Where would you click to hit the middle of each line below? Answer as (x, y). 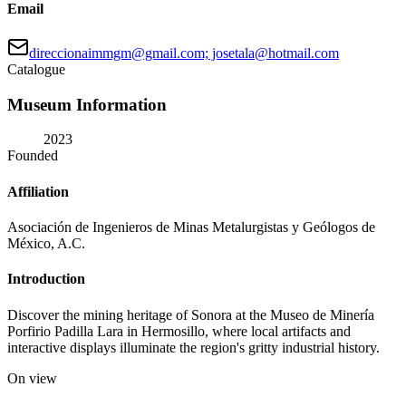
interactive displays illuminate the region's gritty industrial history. (193, 347)
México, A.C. (46, 243)
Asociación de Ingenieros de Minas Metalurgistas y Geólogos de (191, 227)
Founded (33, 156)
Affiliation (38, 191)
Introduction (46, 279)
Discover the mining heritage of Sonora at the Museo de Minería (191, 314)
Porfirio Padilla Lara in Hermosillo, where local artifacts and (179, 331)
